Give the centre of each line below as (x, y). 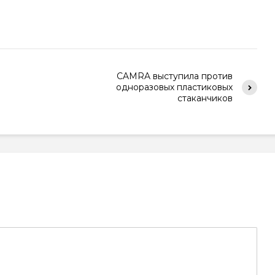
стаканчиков (205, 98)
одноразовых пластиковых (174, 87)
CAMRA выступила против (175, 76)
